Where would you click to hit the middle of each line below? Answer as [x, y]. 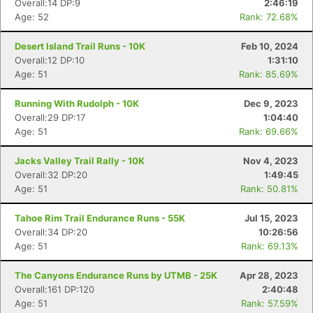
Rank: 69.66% [269, 131]
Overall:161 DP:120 [54, 289]
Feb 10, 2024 [270, 46]
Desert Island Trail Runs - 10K [80, 46]
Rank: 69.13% [270, 246]
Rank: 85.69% [269, 74]
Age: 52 [32, 17]
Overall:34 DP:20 [51, 232]
